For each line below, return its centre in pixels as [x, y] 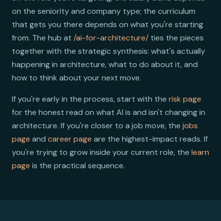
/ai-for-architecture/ [111, 37]
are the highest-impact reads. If [150, 139]
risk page [185, 99]
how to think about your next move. [76, 77]
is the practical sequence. [77, 165]
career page [70, 139]
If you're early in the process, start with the [90, 99]
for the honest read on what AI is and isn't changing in [109, 112]
